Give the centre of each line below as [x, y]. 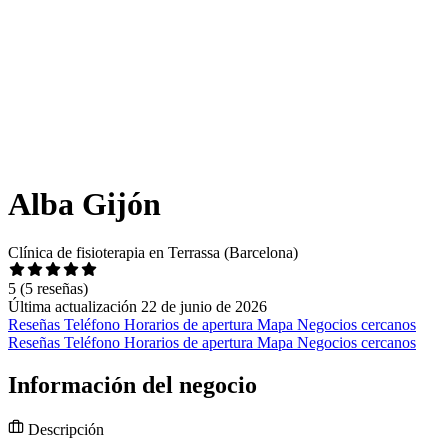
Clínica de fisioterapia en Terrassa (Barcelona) [153, 253]
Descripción [64, 430]
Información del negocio [132, 385]
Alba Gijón [84, 203]
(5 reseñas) [54, 289]
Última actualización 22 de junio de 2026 [137, 307]
